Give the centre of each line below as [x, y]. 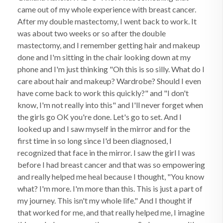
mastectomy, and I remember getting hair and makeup [109, 45]
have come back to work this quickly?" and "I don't [103, 93]
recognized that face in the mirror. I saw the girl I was [106, 153]
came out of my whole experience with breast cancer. [107, 9]
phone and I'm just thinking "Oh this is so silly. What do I [111, 69]
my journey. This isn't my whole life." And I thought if [105, 200]
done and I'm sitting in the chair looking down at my [104, 57]
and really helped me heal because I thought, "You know [111, 176]
